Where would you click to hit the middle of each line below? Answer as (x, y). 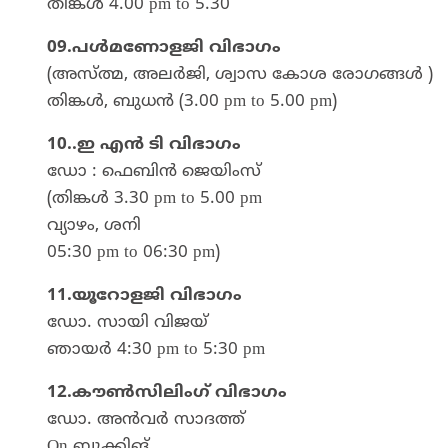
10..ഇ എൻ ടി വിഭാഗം (144, 144)
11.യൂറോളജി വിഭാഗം (144, 295)
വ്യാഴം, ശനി (94, 225)
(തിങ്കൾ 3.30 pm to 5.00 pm (154, 198)
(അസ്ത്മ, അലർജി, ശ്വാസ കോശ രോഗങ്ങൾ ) (240, 74)
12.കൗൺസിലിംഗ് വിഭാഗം (167, 392)
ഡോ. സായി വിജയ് (127, 322)
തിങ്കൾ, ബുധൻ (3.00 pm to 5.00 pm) (192, 101)
